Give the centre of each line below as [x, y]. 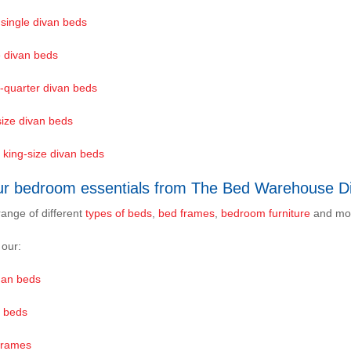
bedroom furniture [266, 213]
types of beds [119, 213]
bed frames [186, 213]
